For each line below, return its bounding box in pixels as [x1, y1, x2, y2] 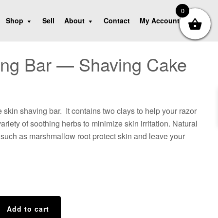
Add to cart [6, 204, 49, 214]
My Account [140, 16, 180, 25]
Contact [104, 16, 130, 25]
